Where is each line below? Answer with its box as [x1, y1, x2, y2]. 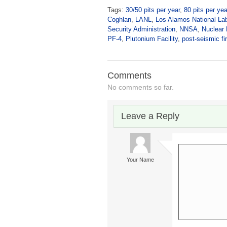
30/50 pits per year [126, 6, 180, 14]
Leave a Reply [121, 111, 179, 122]
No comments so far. [107, 84, 174, 92]
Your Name [126, 157, 154, 163]
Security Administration [107, 25, 175, 33]
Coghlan [107, 15, 131, 23]
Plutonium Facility [126, 34, 178, 43]
